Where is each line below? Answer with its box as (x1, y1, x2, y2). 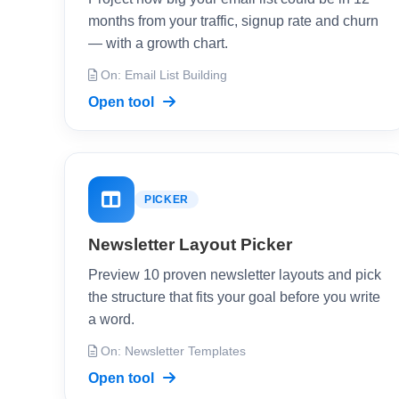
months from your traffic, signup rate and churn (88, 13, 379, 28)
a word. (88, 312, 134, 327)
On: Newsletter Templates (97, 345, 246, 358)
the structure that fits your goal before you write (88, 289, 380, 305)
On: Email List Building (97, 69, 227, 82)
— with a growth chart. (88, 36, 228, 51)
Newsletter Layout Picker (88, 235, 292, 254)
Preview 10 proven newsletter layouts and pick (88, 267, 381, 282)
